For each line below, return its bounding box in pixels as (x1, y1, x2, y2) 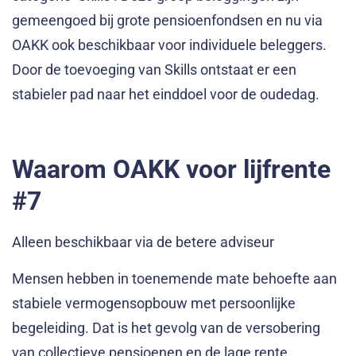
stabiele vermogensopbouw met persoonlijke (12, 294, 296, 311)
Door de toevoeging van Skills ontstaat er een (12, 60, 296, 78)
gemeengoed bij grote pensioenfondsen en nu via (12, 11, 323, 29)
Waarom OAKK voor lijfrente (12, 154, 331, 185)
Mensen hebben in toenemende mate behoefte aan (12, 269, 337, 287)
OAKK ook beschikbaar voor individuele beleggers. (12, 36, 327, 53)
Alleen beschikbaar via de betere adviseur (12, 234, 274, 251)
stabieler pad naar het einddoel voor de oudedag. (12, 85, 319, 103)
